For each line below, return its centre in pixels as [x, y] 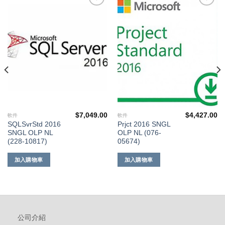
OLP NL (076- [139, 133]
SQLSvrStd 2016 [34, 125]
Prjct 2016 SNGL [144, 125]
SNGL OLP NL [30, 133]
